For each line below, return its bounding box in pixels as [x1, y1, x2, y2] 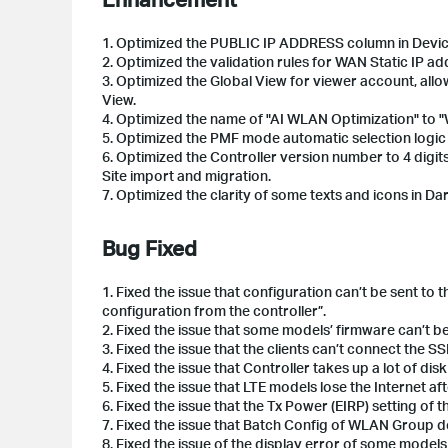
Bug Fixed [102, 233, 197, 261]
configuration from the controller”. [102, 301, 326, 319]
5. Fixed [102, 377, 151, 395]
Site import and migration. [102, 166, 271, 184]
